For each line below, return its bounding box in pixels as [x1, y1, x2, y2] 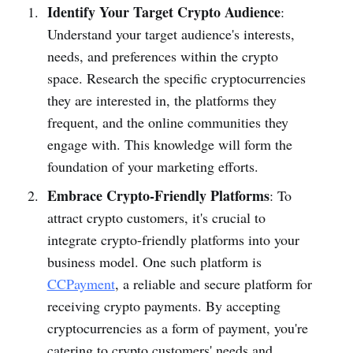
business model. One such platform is [46, 251, 262, 271]
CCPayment [46, 273, 115, 293]
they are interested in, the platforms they [46, 90, 277, 110]
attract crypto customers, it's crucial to [46, 207, 266, 227]
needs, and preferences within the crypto [46, 46, 278, 65]
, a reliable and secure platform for [114, 273, 312, 293]
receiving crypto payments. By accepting [46, 295, 281, 315]
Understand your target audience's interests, [46, 24, 295, 43]
